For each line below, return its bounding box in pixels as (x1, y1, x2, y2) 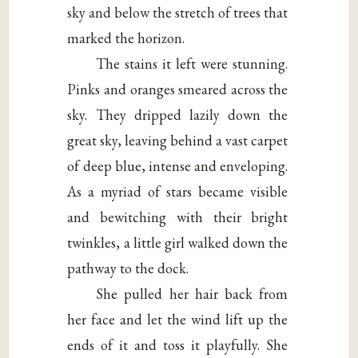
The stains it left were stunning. (96, 54, 288, 73)
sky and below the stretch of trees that (67, 2, 288, 22)
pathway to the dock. (67, 258, 189, 277)
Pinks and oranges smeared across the (67, 79, 288, 98)
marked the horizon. (67, 28, 185, 47)
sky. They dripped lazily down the (67, 105, 288, 124)
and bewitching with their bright (67, 207, 288, 226)
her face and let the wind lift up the (67, 309, 288, 328)
